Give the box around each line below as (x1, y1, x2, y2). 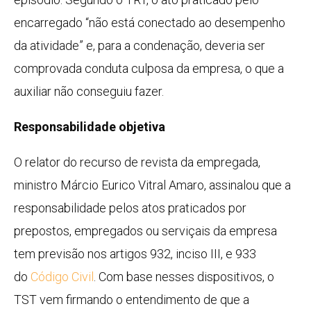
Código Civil (31, 269, 94, 285)
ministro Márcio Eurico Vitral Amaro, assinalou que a (14, 178, 291, 193)
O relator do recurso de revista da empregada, (14, 155, 260, 170)
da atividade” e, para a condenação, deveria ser (14, 38, 265, 53)
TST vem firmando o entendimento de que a (14, 292, 249, 308)
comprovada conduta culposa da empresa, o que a (14, 61, 284, 76)
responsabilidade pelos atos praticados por (14, 201, 246, 216)
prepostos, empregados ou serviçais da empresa (14, 224, 277, 239)
